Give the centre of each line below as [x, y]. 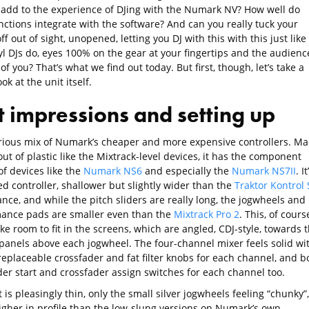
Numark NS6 [112, 170]
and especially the [187, 170]
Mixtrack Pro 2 [206, 214]
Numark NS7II [263, 170]
